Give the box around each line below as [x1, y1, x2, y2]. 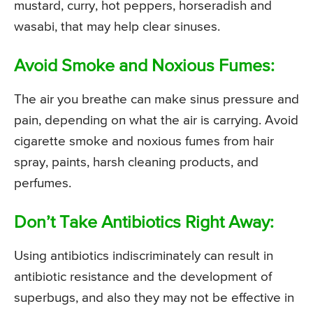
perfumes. [14, 177, 71, 191]
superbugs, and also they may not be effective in [14, 291, 294, 305]
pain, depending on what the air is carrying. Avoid [14, 114, 298, 128]
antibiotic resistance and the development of [14, 270, 272, 284]
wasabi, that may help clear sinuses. [14, 20, 220, 34]
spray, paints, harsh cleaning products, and [14, 156, 259, 170]
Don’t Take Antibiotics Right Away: [14, 214, 274, 233]
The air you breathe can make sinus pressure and [14, 93, 299, 107]
